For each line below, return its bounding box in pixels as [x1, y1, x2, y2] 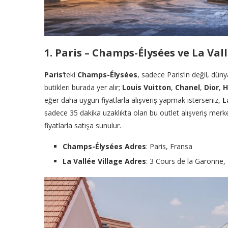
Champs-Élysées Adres [63, 141, 146, 152]
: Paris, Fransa [146, 141, 192, 152]
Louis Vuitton [122, 82, 171, 93]
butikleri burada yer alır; [44, 82, 122, 93]
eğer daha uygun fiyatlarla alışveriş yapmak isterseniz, [44, 95, 222, 105]
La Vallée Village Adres [63, 156, 146, 166]
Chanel [175, 82, 200, 93]
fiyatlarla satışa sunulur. [44, 121, 121, 131]
